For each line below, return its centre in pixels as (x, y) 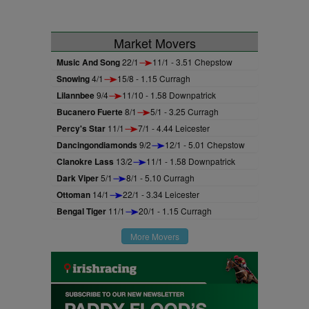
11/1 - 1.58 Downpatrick (191, 161)
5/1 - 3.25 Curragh (185, 111)
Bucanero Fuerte (90, 112)
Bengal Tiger (81, 211)
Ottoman (73, 195)
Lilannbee (76, 95)
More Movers (154, 236)
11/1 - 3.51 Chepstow (192, 62)
